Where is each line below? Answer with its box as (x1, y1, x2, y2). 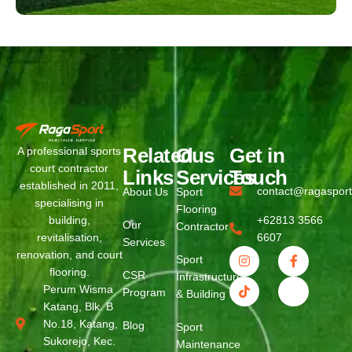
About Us (123, 185, 168, 199)
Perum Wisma (43, 282, 113, 295)
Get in (229, 144, 284, 168)
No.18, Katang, (43, 317, 118, 330)
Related (123, 144, 193, 168)
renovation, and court (16, 247, 123, 261)
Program (123, 286, 166, 299)
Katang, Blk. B (43, 299, 113, 313)
